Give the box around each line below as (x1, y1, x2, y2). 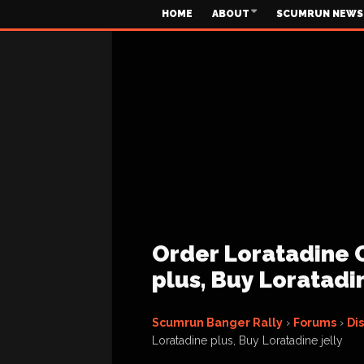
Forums (293, 316, 336, 329)
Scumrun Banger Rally (152, 316, 283, 329)
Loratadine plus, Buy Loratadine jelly (152, 334, 343, 347)
